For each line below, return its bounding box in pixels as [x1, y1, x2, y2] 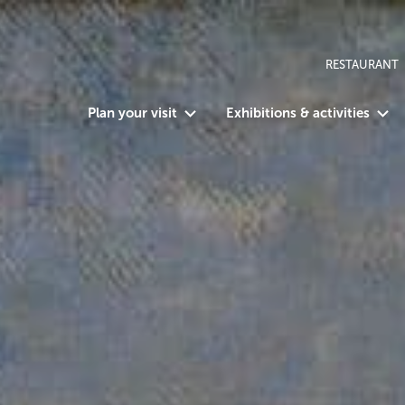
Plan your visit [88, 104, 178, 120]
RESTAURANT [325, 57, 400, 71]
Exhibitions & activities [226, 104, 371, 120]
